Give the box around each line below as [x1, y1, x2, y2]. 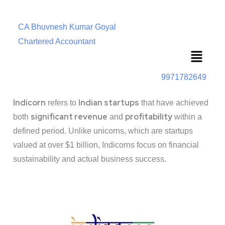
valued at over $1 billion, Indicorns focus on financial [13, 141, 199, 150]
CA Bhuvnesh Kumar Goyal [18, 23, 116, 31]
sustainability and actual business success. [13, 155, 166, 164]
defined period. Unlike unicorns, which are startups [13, 127, 193, 136]
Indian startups [78, 97, 139, 108]
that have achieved [139, 98, 208, 107]
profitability [125, 111, 172, 123]
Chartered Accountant [18, 37, 95, 46]
